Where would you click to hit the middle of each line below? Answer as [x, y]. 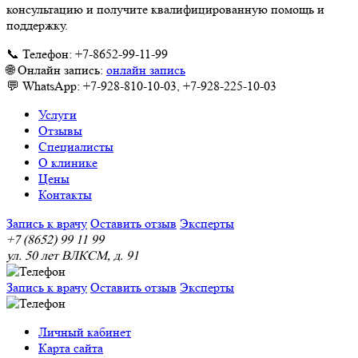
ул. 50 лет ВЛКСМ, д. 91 [73, 256]
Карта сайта [71, 348]
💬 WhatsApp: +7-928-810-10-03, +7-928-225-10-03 [141, 86]
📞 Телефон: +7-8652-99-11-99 [87, 54]
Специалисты [76, 147]
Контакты [65, 195]
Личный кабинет [85, 332]
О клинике [68, 163]
